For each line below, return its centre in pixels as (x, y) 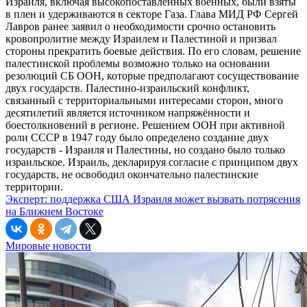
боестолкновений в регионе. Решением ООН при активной (145, 125)
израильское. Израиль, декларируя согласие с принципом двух (152, 162)
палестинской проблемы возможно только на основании (138, 63)
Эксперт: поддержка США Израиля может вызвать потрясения (153, 199)
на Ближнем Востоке (54, 211)
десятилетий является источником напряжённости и (128, 112)
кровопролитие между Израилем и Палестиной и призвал (141, 38)
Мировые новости (48, 245)
